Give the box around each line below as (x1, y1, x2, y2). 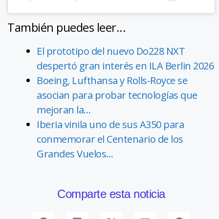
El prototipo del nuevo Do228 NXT (37, 44, 185, 58)
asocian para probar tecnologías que (37, 88, 197, 102)
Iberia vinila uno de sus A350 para (37, 117, 184, 131)
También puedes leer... (7, 19, 126, 35)
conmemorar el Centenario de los (37, 132, 183, 146)
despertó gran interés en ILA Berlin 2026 (37, 59, 214, 72)
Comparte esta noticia (57, 187, 165, 200)
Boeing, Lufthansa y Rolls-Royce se (37, 73, 187, 87)
